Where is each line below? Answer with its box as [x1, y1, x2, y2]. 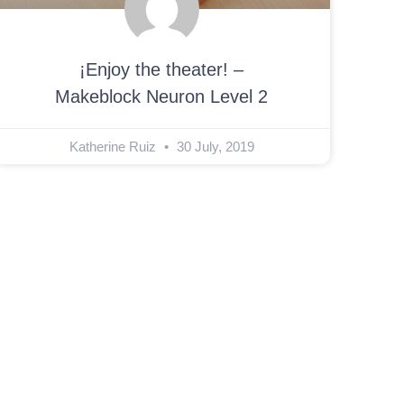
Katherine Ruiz [69, 138, 160, 154]
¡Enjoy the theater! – [79, 59, 244, 79]
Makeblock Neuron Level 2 [55, 86, 269, 106]
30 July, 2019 [172, 138, 254, 154]
